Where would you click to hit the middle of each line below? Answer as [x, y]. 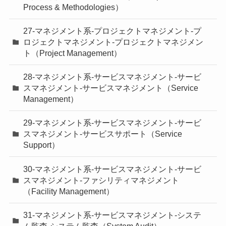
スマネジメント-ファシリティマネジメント [101, 180]
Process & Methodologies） [73, 7]
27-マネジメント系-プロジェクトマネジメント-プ [112, 31]
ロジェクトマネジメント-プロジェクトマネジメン [114, 42]
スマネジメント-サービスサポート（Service [103, 134]
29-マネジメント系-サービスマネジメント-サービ [112, 123]
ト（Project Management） [73, 53]
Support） [42, 145]
